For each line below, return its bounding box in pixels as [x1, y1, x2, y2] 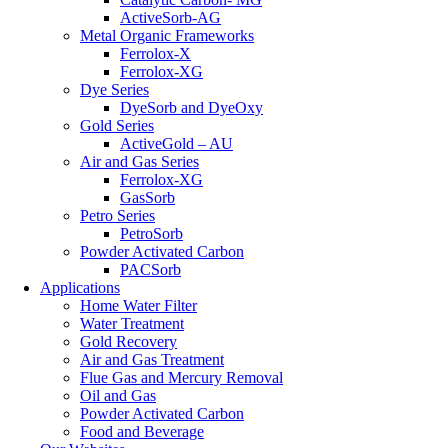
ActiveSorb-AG [120, 9, 221, 27]
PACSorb [120, 261, 181, 279]
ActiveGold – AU [120, 135, 233, 153]
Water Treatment [80, 315, 184, 333]
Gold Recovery [80, 333, 177, 351]
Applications [40, 279, 120, 297]
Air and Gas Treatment [80, 351, 224, 369]
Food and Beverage [80, 423, 204, 441]
